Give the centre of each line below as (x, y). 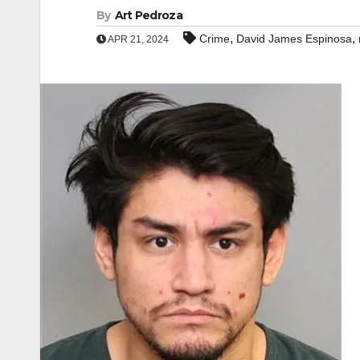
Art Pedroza (148, 15)
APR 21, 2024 (137, 39)
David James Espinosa (294, 39)
